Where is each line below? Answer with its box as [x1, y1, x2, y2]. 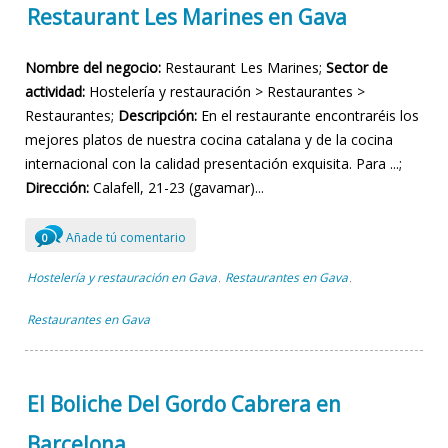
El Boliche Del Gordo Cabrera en [27, 390, 341, 419]
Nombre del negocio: [25, 57, 161, 77]
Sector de [326, 57, 388, 77]
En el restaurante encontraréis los [197, 105, 419, 125]
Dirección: [25, 177, 89, 197]
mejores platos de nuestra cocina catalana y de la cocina [25, 129, 393, 149]
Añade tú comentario [63, 228, 186, 246]
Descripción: [118, 105, 197, 125]
